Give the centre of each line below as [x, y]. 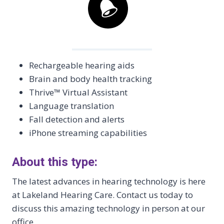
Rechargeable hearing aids [82, 65]
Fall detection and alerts [77, 119]
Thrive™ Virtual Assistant [78, 92]
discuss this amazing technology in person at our [108, 208]
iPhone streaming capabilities [88, 132]
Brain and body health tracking [90, 78]
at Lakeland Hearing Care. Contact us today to [102, 194]
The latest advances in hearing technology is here [109, 181]
